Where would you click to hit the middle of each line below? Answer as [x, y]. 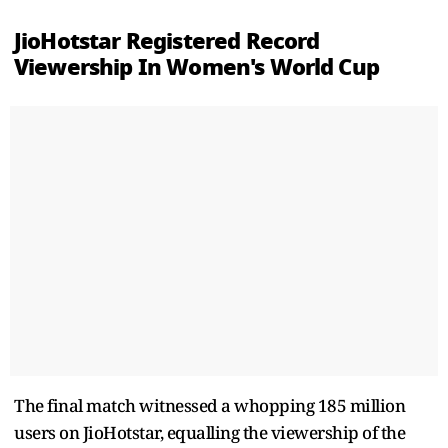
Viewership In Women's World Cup [196, 66]
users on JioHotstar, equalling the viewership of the [209, 432]
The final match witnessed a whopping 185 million [209, 405]
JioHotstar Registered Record [167, 40]
